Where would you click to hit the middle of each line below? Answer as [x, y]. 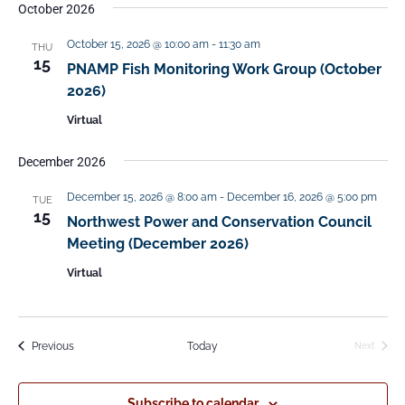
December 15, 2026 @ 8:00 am [141, 197]
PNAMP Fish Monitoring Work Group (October [224, 69]
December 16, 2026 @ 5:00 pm [301, 197]
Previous [52, 346]
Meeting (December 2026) [157, 243]
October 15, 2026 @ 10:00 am [137, 44]
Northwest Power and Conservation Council [219, 221]
